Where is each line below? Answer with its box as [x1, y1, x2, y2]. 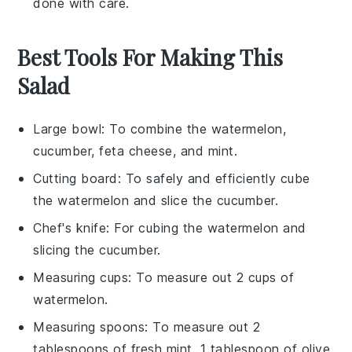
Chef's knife [33, 220, 107, 236]
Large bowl [33, 121, 102, 137]
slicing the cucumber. [33, 242, 161, 258]
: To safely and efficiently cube [117, 170, 310, 186]
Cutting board [33, 170, 118, 186]
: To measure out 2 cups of [128, 269, 295, 285]
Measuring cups [33, 269, 129, 285]
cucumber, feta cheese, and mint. [33, 143, 238, 159]
